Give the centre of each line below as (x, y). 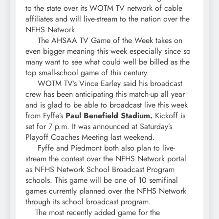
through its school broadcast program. (88, 202)
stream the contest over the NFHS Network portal (106, 159)
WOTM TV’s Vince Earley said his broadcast (104, 84)
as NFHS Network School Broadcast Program (100, 170)
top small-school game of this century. (87, 73)
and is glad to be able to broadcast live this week (107, 105)
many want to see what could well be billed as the (108, 62)
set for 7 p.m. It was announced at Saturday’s (99, 127)
